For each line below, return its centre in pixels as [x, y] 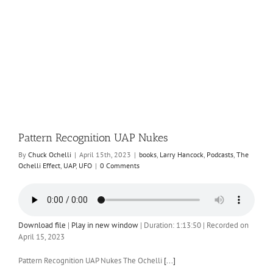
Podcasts [220, 154]
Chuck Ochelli [50, 154]
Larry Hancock [182, 154]
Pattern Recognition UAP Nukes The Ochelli [91, 261]
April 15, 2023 [41, 237]
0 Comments [120, 165]
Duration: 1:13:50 [172, 225]
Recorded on [228, 225]
